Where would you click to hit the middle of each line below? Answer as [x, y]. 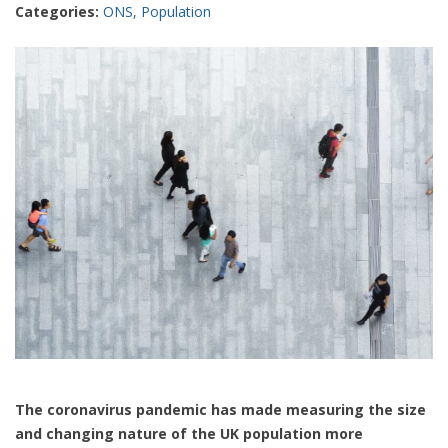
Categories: [59, 11]
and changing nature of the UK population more [189, 433]
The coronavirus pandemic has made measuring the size [220, 409]
